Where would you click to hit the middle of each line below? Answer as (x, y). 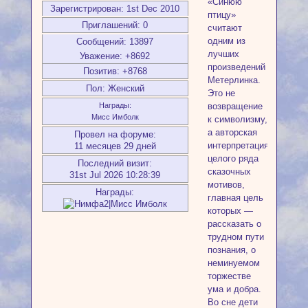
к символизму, (237, 119)
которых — (230, 210)
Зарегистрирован (86, 8)
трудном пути (235, 236)
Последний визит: (115, 163)
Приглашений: (111, 25)
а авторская (232, 132)
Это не (221, 93)
